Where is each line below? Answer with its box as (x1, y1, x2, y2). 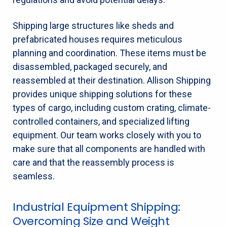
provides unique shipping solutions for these (13, 88, 192, 99)
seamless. (13, 170, 55, 181)
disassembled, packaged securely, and (13, 61, 167, 72)
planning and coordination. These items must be (13, 47, 206, 58)
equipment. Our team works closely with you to (13, 129, 201, 140)
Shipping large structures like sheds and (13, 20, 174, 31)
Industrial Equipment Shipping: (13, 199, 180, 215)
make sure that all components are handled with (13, 143, 205, 154)
